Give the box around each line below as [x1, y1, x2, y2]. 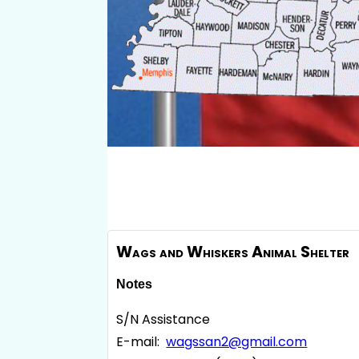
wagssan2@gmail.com [166, 333, 308, 352]
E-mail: [116, 333, 167, 352]
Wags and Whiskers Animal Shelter [116, 241, 350, 264]
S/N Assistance [116, 310, 211, 329]
